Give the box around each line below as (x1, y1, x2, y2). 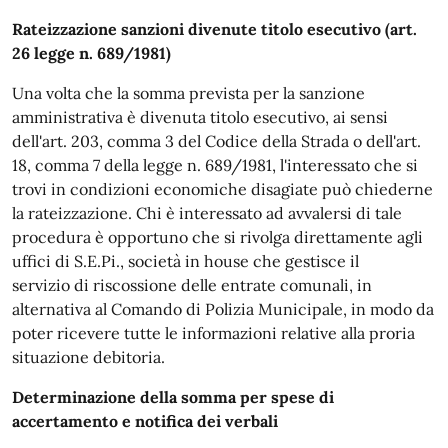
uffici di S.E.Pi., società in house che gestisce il (12, 251, 359, 271)
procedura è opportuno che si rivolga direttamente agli (12, 227, 423, 247)
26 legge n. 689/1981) (12, 43, 171, 63)
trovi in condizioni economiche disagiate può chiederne (12, 179, 433, 199)
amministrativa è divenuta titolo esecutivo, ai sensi (12, 107, 388, 127)
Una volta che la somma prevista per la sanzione (12, 83, 365, 103)
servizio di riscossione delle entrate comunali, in (12, 275, 372, 295)
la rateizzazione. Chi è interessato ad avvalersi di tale (12, 203, 402, 223)
